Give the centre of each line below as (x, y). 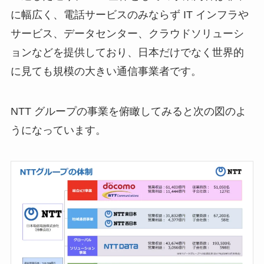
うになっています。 (58, 130)
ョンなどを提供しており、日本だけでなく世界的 (127, 53)
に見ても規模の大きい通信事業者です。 (106, 72)
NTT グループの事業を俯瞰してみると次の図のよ (128, 111)
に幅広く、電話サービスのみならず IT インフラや (129, 15)
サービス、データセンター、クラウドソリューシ (127, 34)
